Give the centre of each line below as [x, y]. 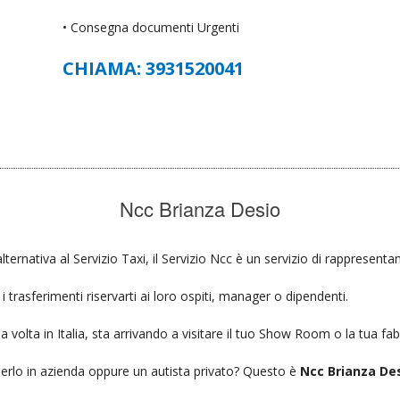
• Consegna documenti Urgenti [151, 27]
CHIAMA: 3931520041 [154, 68]
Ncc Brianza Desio [200, 208]
